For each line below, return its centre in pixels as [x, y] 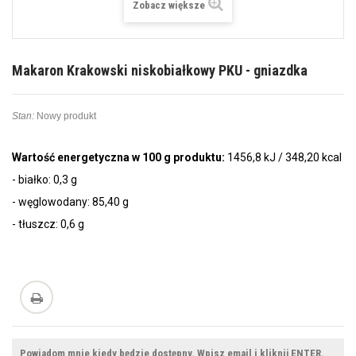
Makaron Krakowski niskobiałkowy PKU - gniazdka [160, 71]
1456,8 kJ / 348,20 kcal [284, 158]
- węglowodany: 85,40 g [70, 202]
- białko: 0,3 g [44, 180]
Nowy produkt [66, 116]
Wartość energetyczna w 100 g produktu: [120, 158]
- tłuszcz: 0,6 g [48, 224]
